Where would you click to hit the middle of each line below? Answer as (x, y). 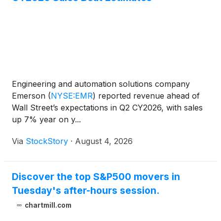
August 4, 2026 (104, 141)
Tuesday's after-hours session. (86, 191)
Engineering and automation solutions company (101, 84)
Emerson (30, 96)
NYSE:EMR (72, 96)
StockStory (47, 141)
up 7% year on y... (46, 120)
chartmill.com (48, 205)
